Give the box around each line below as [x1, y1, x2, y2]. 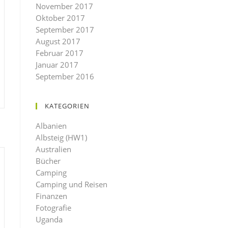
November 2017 [36, 1, 93, 11]
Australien [36, 144, 71, 154]
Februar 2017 [36, 48, 83, 58]
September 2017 [36, 24, 94, 35]
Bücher [36, 156, 61, 166]
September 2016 [36, 71, 94, 81]
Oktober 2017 [36, 13, 85, 23]
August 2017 [36, 36, 80, 46]
